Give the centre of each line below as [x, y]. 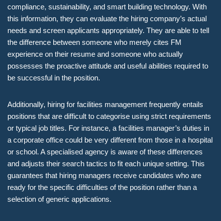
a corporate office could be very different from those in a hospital [110, 140]
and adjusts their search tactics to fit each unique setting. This [106, 164]
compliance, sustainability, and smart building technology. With [107, 7]
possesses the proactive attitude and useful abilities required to [108, 66]
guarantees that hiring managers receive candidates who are [104, 176]
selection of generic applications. [59, 199]
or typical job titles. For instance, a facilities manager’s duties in [108, 128]
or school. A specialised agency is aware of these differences [105, 152]
